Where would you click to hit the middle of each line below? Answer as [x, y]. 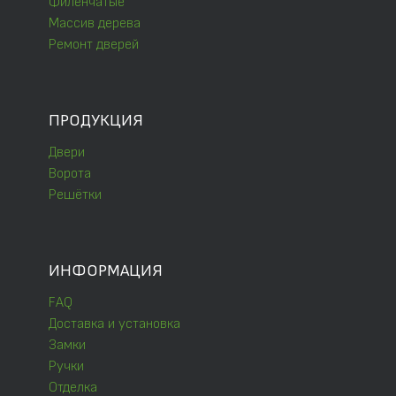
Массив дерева [95, 24]
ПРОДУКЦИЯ [96, 121]
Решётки [75, 195]
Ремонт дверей [94, 45]
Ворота [70, 174]
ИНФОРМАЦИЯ [106, 271]
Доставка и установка [114, 324]
